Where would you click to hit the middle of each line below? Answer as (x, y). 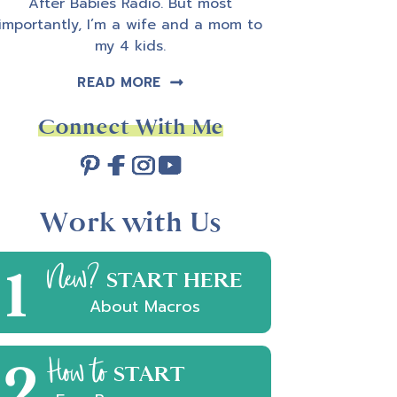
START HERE (174, 280)
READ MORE (119, 83)
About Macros (144, 307)
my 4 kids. (130, 47)
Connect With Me (130, 127)
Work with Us (130, 222)
